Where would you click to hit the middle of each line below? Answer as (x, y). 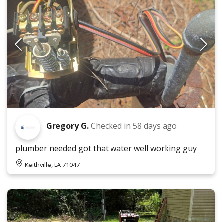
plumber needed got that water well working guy (106, 148)
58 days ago (155, 126)
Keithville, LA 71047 (52, 165)
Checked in (112, 126)
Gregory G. (67, 126)
